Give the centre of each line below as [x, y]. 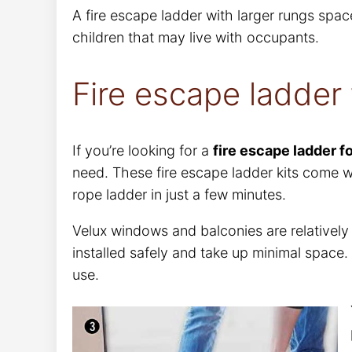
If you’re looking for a [143, 150]
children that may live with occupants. [196, 38]
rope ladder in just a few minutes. [179, 194]
